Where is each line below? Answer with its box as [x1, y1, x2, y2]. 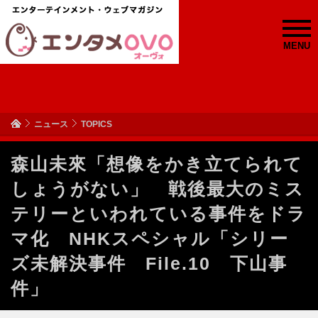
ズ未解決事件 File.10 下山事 [11, 253, 287, 273]
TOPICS [81, 119, 112, 129]
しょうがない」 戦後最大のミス [11, 179, 305, 199]
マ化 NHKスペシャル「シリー [11, 229, 289, 248]
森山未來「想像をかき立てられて [11, 154, 303, 174]
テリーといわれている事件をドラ [11, 204, 307, 224]
